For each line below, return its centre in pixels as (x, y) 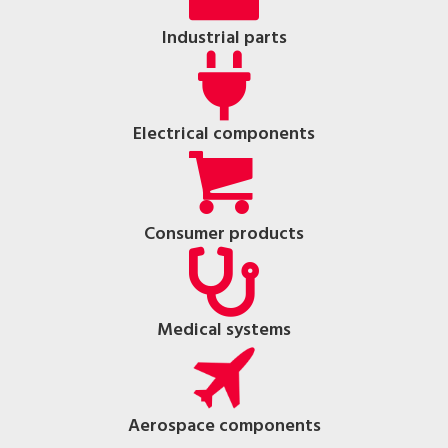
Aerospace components (224, 427)
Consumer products (224, 235)
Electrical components (224, 135)
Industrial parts (224, 39)
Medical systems (224, 331)
